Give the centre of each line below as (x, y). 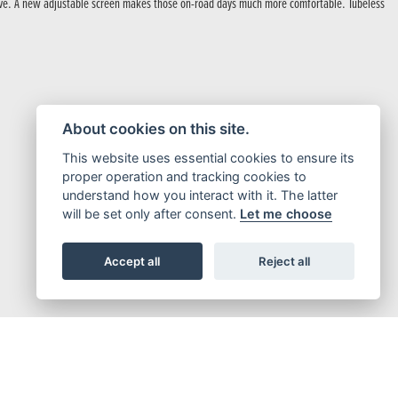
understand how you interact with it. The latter (199, 195)
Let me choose (286, 214)
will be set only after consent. (151, 214)
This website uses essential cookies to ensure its (208, 158)
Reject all (285, 261)
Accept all (132, 261)
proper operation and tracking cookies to (184, 176)
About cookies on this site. (155, 129)
